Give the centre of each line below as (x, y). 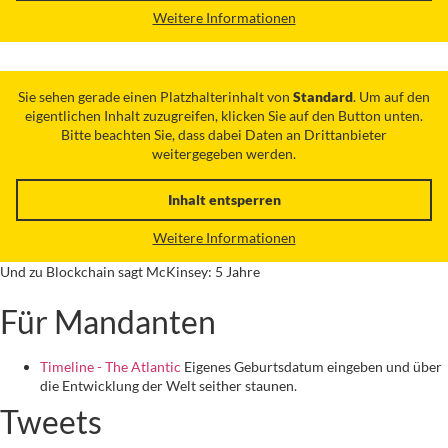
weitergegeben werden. (224, 153)
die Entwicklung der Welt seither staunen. (168, 386)
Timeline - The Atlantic (110, 367)
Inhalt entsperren (224, 199)
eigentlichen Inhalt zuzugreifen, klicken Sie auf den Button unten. (224, 115)
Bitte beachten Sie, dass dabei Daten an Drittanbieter (224, 134)
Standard (323, 96)
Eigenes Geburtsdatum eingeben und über (311, 367)
